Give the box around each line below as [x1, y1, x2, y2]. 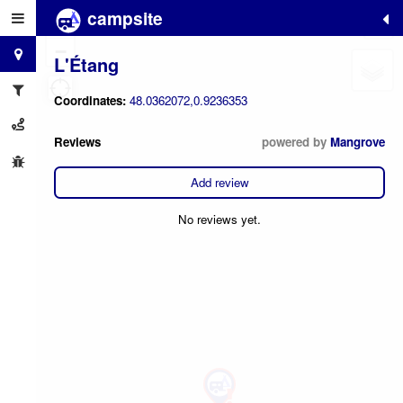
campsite [83, 5, 163, 31]
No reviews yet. [178, 210, 261, 228]
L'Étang [54, 50, 119, 77]
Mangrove [330, 132, 385, 150]
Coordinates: [54, 92, 130, 110]
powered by [262, 132, 330, 150]
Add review [190, 174, 249, 192]
